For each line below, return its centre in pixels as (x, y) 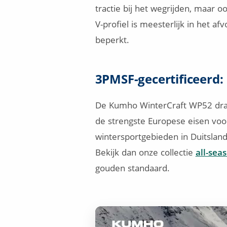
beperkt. (112, 40)
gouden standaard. (132, 168)
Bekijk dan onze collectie (145, 152)
